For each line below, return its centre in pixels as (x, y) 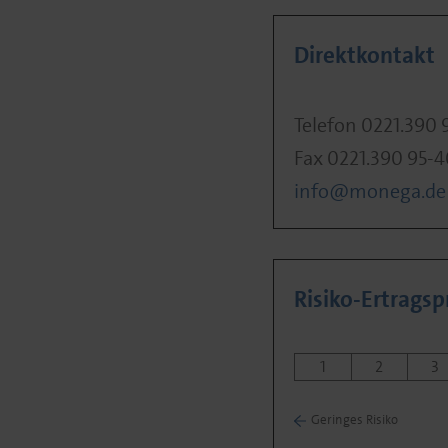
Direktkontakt (364, 55)
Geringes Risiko (354, 419)
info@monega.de (369, 191)
